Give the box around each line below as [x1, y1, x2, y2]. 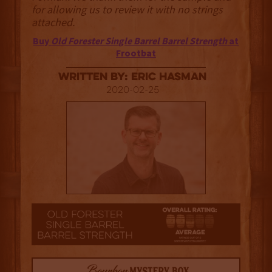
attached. [31, 15, 75, 30]
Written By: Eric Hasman [58, 72, 207, 84]
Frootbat [115, 47, 156, 59]
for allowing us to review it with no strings [31, 2, 223, 17]
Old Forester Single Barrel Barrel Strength [51, 35, 228, 47]
